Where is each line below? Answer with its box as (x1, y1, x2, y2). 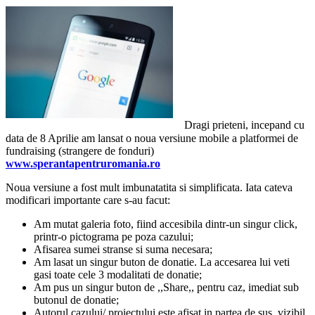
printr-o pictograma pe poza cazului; (34, 230, 193, 243)
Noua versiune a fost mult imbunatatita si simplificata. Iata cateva (6, 181, 292, 193)
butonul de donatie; (34, 293, 119, 306)
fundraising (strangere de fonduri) (6, 144, 154, 157)
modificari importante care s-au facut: (6, 193, 170, 206)
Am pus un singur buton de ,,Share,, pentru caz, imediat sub (34, 281, 299, 293)
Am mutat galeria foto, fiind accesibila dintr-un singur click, (34, 217, 297, 230)
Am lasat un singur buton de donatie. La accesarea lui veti (34, 255, 290, 268)
